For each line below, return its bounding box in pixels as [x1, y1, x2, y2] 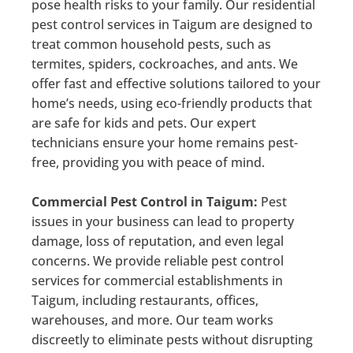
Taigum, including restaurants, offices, [32, 291, 258, 309]
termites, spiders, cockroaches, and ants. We [32, 54, 298, 72]
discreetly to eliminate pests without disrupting [32, 330, 313, 348]
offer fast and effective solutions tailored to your [32, 74, 321, 92]
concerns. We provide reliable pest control [32, 251, 284, 269]
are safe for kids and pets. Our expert [32, 113, 256, 132]
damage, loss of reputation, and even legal [32, 232, 284, 250]
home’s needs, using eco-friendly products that [32, 94, 312, 112]
